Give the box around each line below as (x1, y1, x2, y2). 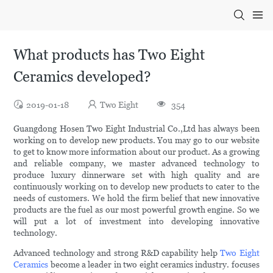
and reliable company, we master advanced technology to (13, 158, 260, 169)
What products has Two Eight (13, 46, 205, 63)
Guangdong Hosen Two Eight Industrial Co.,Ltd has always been (13, 124, 260, 134)
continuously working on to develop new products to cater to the (13, 182, 260, 192)
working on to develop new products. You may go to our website (13, 135, 260, 146)
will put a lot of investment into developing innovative (13, 216, 260, 227)
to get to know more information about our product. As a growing (13, 147, 260, 157)
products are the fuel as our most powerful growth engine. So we (13, 205, 260, 215)
